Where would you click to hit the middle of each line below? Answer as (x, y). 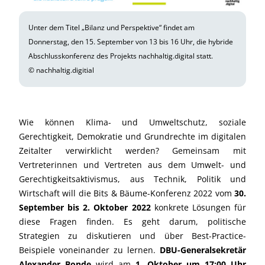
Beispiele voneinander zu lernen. (89, 250)
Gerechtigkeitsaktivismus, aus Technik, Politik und (132, 179)
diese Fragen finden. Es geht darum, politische (132, 221)
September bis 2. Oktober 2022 (85, 207)
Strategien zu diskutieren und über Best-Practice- (132, 235)
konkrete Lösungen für (198, 207)
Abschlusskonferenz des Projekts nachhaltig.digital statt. (121, 56)
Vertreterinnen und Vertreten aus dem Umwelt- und (132, 164)
